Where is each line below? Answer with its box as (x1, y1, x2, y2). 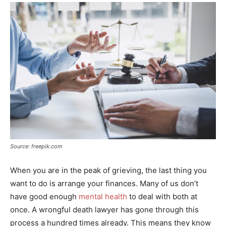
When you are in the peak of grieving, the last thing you (10, 165, 207, 176)
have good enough (10, 192, 77, 202)
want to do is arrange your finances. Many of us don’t (10, 179, 198, 189)
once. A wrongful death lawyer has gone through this (10, 205, 199, 215)
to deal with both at (127, 192, 197, 202)
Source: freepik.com (10, 143, 63, 150)
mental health (77, 192, 127, 202)
